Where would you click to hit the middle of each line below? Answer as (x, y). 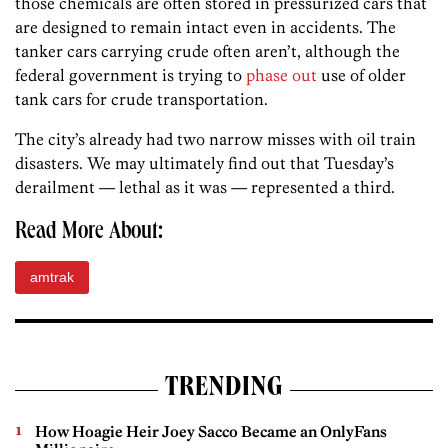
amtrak (52, 277)
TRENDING (224, 390)
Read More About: (89, 233)
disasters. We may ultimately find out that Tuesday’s (204, 163)
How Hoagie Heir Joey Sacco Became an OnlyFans (211, 432)
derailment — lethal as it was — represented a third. (205, 187)
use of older (361, 75)
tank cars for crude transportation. (141, 99)
